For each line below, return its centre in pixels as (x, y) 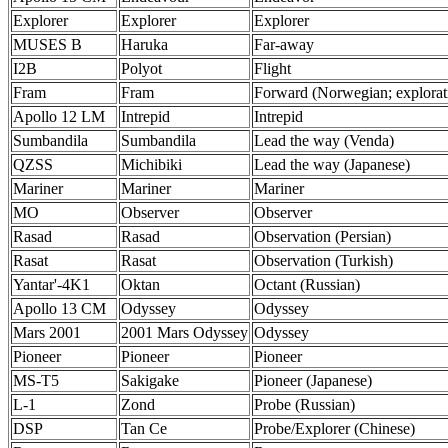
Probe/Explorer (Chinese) (334, 428)
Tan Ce (144, 428)
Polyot (141, 68)
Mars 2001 (47, 332)
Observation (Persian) (322, 236)
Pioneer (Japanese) (313, 380)
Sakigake (150, 380)
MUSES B (47, 44)
